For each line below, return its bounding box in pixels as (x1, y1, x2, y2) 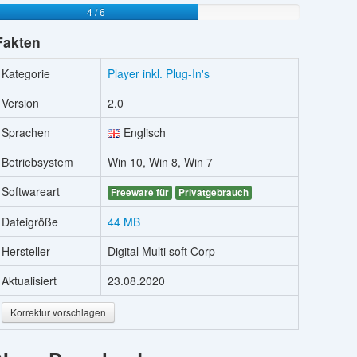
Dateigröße (2, 213, 59, 229)
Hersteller (2, 242, 51, 259)
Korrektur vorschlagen (10, 304, 107, 319)
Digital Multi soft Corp (108, 242, 216, 259)
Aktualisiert (2, 272, 57, 288)
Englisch (120, 124, 167, 140)
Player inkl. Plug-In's (108, 65, 210, 81)
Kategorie (2, 65, 51, 81)
